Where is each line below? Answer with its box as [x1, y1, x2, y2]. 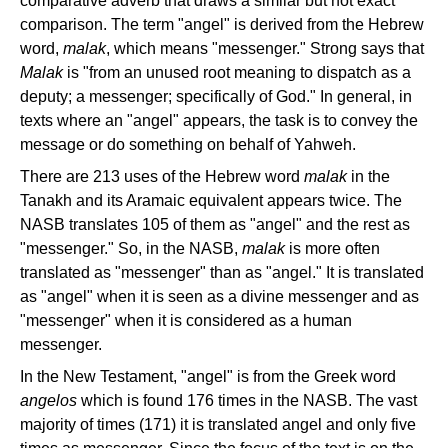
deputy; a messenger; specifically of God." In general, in [20, 88, 412, 105]
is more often [285, 240, 380, 257]
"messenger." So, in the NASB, [20, 240, 242, 257]
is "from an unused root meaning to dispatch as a [63, 64, 411, 81]
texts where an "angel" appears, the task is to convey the [20, 112, 418, 129]
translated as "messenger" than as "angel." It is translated [20, 264, 424, 281]
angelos [20, 392, 77, 409]
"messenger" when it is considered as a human [20, 312, 352, 329]
